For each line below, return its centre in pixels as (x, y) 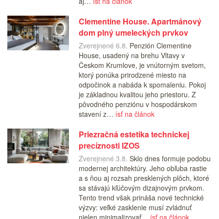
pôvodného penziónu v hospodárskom (138, 104)
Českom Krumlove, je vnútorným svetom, (142, 65)
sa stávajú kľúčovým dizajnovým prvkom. (141, 188)
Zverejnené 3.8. (103, 159)
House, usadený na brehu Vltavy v (131, 55)
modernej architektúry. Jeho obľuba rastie (142, 168)
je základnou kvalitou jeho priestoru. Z (137, 95)
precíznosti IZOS (109, 146)
